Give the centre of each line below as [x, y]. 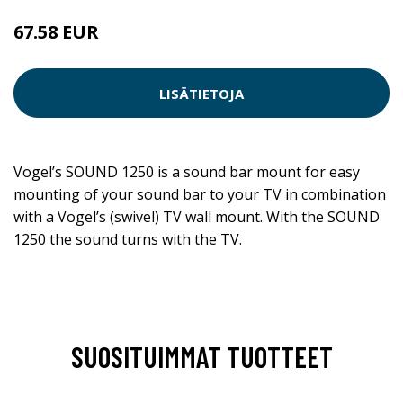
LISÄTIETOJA [201, 93]
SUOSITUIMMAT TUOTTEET [201, 357]
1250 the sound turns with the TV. [128, 240]
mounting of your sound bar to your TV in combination [200, 195]
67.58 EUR [56, 32]
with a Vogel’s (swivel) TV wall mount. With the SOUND [197, 217]
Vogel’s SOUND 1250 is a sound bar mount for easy [187, 172]
